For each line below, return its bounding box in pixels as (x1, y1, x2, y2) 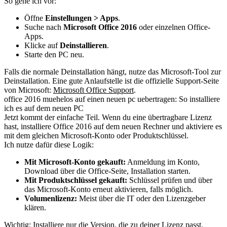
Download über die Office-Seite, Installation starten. (24, 167, 191, 175)
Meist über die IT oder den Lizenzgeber (77, 194, 206, 203)
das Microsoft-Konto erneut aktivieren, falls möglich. (24, 185, 193, 194)
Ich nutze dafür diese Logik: (4, 140, 94, 149)
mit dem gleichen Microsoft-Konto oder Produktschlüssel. (4, 131, 188, 140)
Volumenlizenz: (24, 194, 77, 203)
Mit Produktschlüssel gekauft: (24, 176, 127, 184)
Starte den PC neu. (24, 50, 84, 59)
